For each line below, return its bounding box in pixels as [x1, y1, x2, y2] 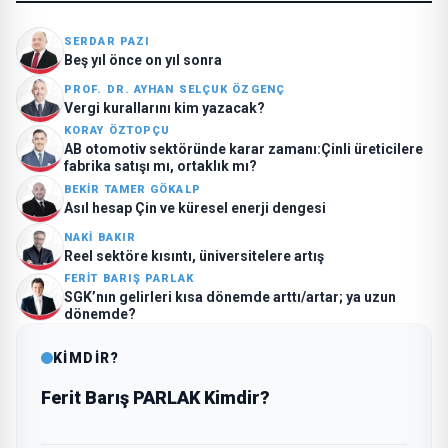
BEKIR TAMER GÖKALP [64, 182, 201, 196]
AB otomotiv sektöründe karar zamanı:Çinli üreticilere [64, 141, 423, 157]
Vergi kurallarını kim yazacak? [64, 99, 265, 116]
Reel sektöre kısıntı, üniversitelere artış [64, 247, 324, 264]
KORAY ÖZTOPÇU [64, 124, 171, 137]
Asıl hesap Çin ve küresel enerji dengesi [64, 199, 326, 216]
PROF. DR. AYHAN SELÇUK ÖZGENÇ [64, 82, 285, 96]
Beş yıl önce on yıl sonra [64, 51, 222, 68]
